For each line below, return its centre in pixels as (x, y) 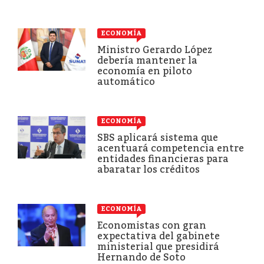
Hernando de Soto (141, 257)
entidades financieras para (163, 159)
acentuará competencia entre (171, 148)
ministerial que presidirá (158, 246)
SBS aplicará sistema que (158, 137)
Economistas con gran (152, 225)
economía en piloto (145, 71)
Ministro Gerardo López (155, 49)
